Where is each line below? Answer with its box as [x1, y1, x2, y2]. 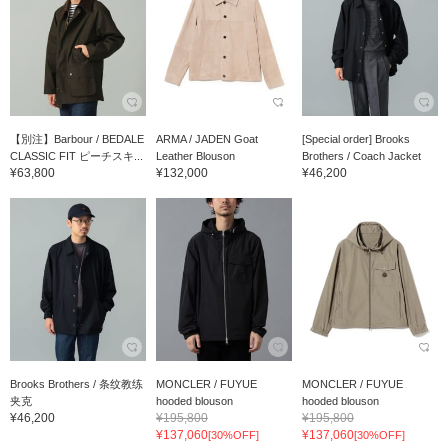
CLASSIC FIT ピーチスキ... [10, 150, 143, 163]
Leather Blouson [155, 150, 235, 163]
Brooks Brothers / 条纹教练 [10, 378, 143, 391]
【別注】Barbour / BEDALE [10, 133, 144, 146]
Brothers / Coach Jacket [301, 150, 421, 163]
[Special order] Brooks [301, 133, 410, 146]
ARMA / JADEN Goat [155, 133, 258, 146]
